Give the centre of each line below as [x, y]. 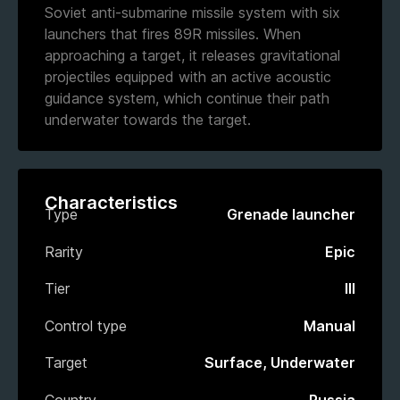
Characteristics [111, 202]
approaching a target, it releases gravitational [192, 55]
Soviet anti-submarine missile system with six [192, 12]
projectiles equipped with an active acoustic [188, 76]
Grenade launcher [291, 214]
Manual [329, 325]
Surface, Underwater [280, 363]
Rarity [64, 251]
